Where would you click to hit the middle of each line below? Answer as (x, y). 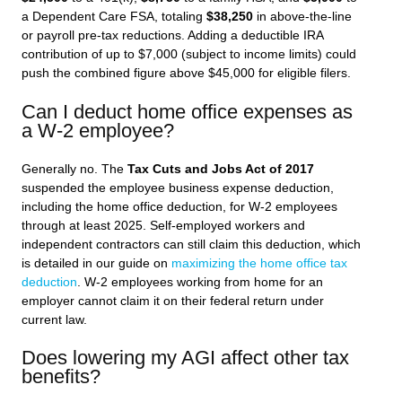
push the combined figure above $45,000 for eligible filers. (186, 74)
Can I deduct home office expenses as (187, 111)
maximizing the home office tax (259, 263)
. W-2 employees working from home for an (200, 282)
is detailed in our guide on (96, 263)
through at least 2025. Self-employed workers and (163, 225)
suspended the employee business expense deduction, (178, 188)
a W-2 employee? (98, 130)
